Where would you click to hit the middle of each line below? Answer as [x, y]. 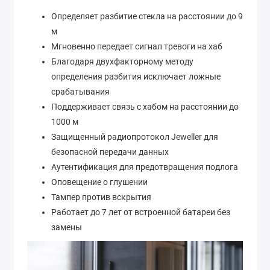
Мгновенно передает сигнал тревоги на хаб [137, 47]
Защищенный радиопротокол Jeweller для [135, 137]
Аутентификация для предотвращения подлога [145, 167]
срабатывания [80, 92]
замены [67, 228]
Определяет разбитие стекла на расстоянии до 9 [147, 17]
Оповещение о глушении [99, 182]
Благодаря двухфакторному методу [122, 62]
